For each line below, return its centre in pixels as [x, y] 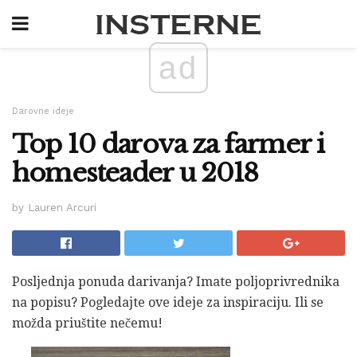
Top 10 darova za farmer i [168, 144]
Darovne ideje [43, 111]
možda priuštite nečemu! [87, 323]
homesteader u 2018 [135, 173]
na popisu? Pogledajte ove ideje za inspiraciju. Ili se [168, 302]
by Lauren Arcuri [54, 207]
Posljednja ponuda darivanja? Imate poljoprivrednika [176, 281]
